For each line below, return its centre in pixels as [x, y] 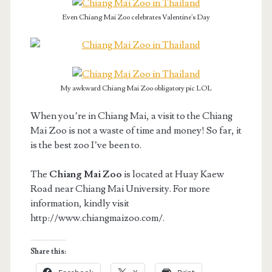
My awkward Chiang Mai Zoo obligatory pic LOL [136, 88]
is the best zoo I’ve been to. [86, 145]
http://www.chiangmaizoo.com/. [97, 218]
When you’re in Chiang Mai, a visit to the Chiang [131, 116]
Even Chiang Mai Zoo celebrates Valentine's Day [136, 17]
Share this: [48, 251]
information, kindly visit [80, 203]
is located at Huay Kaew [173, 174]
